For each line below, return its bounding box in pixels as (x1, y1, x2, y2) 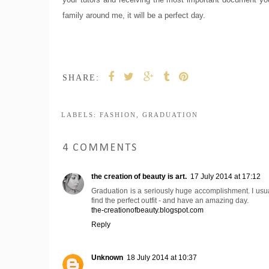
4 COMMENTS (62, 142, 138, 154)
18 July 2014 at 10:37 (127, 253, 197, 262)
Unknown (91, 253, 123, 262)
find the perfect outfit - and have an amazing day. (91, 196, 249, 205)
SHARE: (62, 73, 100, 82)
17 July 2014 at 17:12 (190, 172, 261, 181)
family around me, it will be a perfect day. (62, 10, 205, 20)
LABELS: (61, 110, 100, 118)
